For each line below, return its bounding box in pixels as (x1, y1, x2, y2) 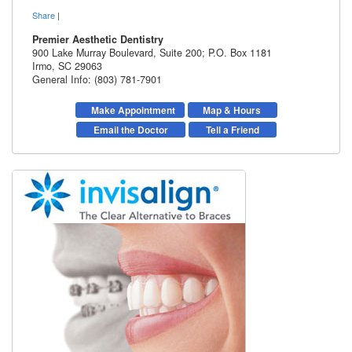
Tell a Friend (205, 122, 259, 137)
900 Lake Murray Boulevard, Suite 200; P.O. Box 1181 (32, 45, 272, 60)
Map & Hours (202, 102, 261, 117)
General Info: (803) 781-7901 (32, 71, 162, 86)
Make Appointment (90, 102, 175, 117)
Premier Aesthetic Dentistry (32, 31, 163, 46)
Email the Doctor (93, 122, 168, 137)
